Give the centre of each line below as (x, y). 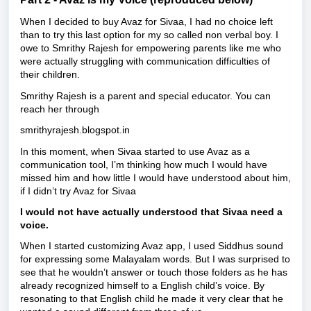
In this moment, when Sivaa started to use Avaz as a (135, 151)
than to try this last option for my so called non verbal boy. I (149, 35)
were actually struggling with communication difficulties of (145, 61)
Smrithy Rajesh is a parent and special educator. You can (145, 95)
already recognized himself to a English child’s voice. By (142, 286)
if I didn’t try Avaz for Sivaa (78, 191)
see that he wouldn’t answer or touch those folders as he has (154, 272)
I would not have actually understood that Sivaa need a (151, 211)
